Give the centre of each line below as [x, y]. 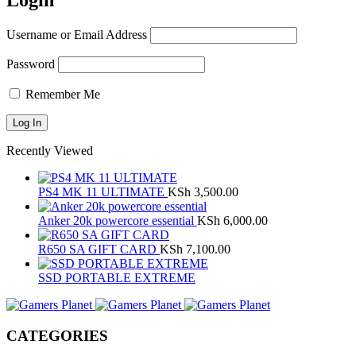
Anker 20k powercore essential [118, 220]
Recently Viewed [50, 150]
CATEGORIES [57, 335]
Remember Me [61, 94]
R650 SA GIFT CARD [99, 249]
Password [31, 64]
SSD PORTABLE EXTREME [117, 277]
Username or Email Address [77, 34]
